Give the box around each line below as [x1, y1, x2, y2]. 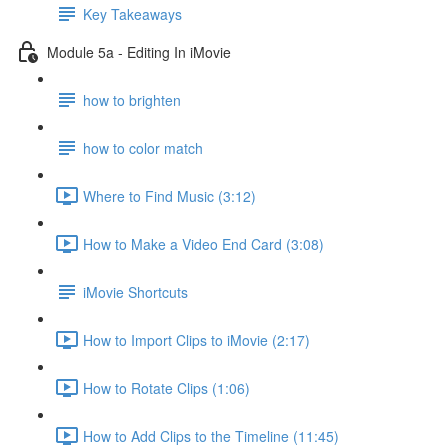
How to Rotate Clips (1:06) [83, 377, 250, 398]
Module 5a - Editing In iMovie [47, 41, 231, 62]
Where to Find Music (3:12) [83, 185, 256, 206]
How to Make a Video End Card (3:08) [83, 233, 324, 254]
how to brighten [83, 89, 181, 110]
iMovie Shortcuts [83, 281, 188, 302]
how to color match [83, 137, 203, 158]
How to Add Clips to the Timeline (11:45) [83, 425, 339, 446]
